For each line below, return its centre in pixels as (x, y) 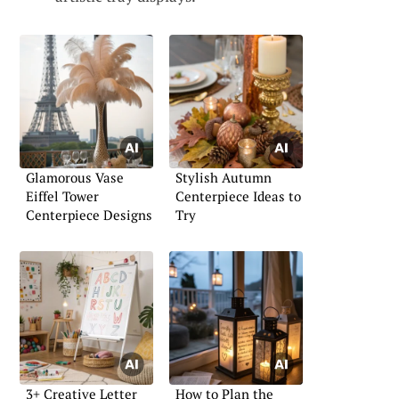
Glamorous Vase (75, 177)
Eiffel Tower (62, 195)
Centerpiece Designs (89, 214)
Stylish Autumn (224, 177)
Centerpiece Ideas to (238, 195)
